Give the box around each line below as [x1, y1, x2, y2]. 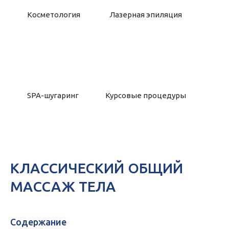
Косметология [27, 10, 80, 19]
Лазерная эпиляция [109, 10, 182, 19]
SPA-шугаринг [27, 91, 79, 100]
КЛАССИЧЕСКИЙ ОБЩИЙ [10, 160, 183, 176]
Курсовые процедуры [105, 91, 186, 100]
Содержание [10, 217, 66, 227]
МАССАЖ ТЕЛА [10, 178, 116, 195]
